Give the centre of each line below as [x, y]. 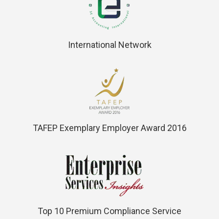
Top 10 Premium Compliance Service [109, 211]
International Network [109, 44]
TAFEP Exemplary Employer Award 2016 [109, 128]
